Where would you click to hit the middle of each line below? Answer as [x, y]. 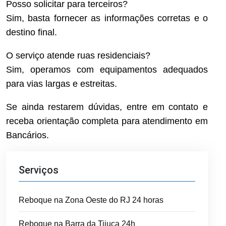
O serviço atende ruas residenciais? [78, 55]
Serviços [39, 170]
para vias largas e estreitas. [62, 83]
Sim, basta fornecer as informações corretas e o [107, 18]
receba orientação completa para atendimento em [107, 121]
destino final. [32, 32]
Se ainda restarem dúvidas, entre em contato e [107, 107]
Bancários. [27, 135]
